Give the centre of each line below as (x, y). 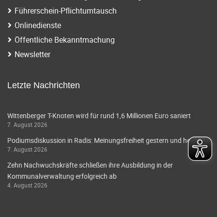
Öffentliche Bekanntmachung (65, 39)
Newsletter (32, 54)
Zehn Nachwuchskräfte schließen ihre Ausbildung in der (90, 165)
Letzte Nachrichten (44, 85)
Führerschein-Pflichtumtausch (66, 10)
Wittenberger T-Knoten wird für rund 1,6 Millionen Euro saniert (99, 115)
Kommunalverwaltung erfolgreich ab (62, 176)
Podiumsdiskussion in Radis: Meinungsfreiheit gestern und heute (104, 140)
